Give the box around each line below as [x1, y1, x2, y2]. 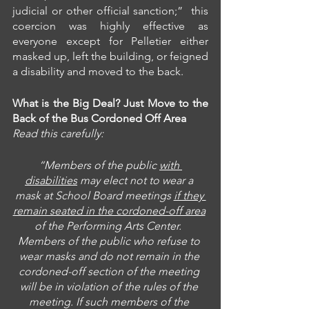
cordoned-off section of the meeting [19, 265, 202, 279]
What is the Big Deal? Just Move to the [12, 97, 208, 110]
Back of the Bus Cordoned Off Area [12, 112, 186, 126]
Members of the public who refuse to [18, 235, 203, 248]
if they [173, 189, 206, 203]
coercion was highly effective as [12, 19, 208, 33]
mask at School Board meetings [14, 189, 174, 203]
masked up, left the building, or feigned [12, 50, 208, 63]
